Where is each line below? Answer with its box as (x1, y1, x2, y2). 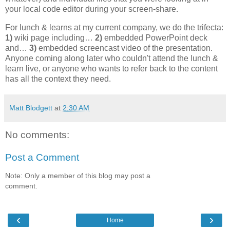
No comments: (5, 129, 69, 140)
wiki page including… (12, 33, 95, 42)
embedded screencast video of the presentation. (36, 43, 213, 52)
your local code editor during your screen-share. (5, 5, 178, 14)
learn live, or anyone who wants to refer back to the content (5, 64, 218, 73)
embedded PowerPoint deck (102, 33, 207, 42)
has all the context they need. (5, 74, 111, 83)
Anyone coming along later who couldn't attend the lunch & (5, 53, 218, 63)
